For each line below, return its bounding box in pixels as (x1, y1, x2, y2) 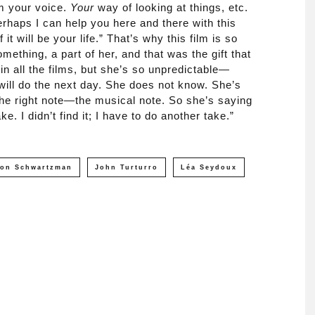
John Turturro (95, 164, 158, 171)
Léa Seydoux (181, 164, 237, 171)
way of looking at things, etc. (94, 1, 248, 13)
